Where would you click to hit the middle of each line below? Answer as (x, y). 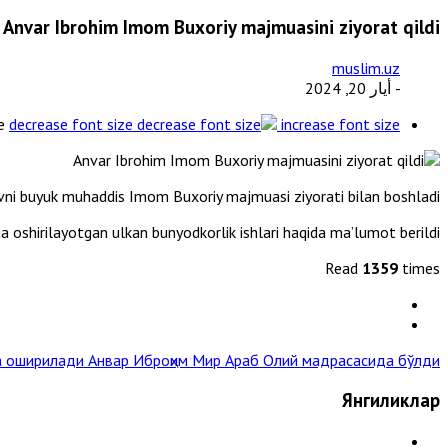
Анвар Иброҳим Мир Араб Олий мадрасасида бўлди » (264, 359)
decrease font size (71, 123)
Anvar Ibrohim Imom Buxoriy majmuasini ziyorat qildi (221, 26)
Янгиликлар (391, 400)
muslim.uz (366, 67)
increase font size (340, 123)
